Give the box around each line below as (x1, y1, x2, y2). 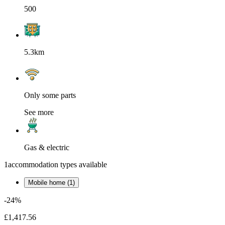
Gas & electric (24, 143, 69, 152)
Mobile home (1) (28, 178, 75, 186)
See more (24, 107, 54, 117)
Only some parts (24, 90, 76, 99)
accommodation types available (8, 160, 107, 169)
